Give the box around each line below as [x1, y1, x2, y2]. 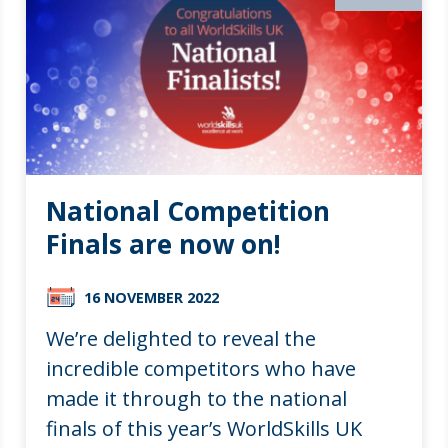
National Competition [46, 192, 331, 229]
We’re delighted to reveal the [46, 324, 317, 352]
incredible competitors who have [46, 354, 357, 382]
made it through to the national [46, 384, 348, 412]
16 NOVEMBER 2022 [84, 287, 220, 307]
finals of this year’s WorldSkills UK [46, 414, 363, 442]
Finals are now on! [46, 225, 282, 262]
